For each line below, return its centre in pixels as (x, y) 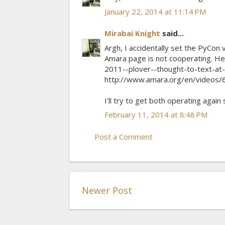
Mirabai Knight (132, 33)
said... (172, 33)
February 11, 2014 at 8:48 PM (156, 115)
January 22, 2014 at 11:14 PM (155, 11)
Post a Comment (124, 136)
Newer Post (107, 190)
